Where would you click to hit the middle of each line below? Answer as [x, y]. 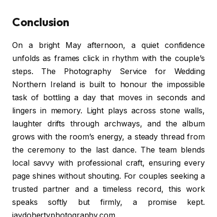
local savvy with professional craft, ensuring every [108, 163]
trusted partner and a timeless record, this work [108, 189]
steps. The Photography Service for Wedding [108, 72]
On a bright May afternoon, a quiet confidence [108, 46]
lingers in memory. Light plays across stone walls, [108, 111]
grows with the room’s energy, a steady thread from [108, 137]
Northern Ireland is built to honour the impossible [108, 85]
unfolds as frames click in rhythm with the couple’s [108, 59]
